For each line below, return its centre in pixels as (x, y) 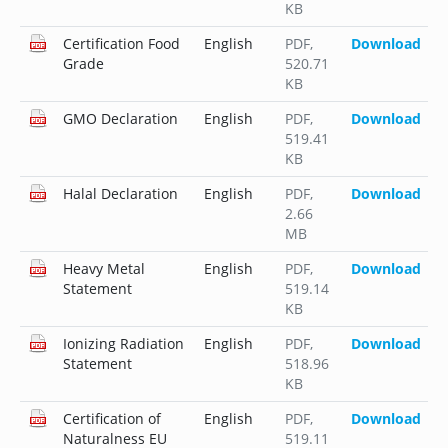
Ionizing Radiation (123, 344)
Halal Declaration (120, 194)
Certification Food (121, 44)
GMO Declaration (120, 119)
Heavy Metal (103, 269)
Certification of (111, 419)
